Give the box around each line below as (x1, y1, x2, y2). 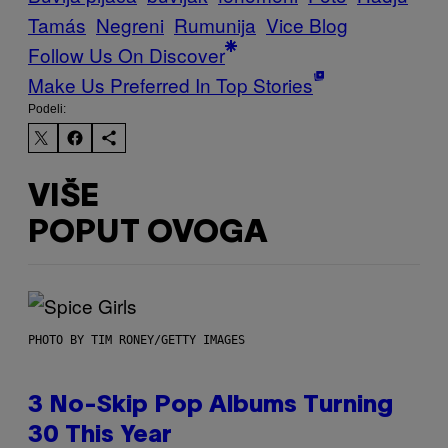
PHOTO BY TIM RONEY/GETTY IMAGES (28, 333, 245, 348)
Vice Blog (266, 11, 348, 39)
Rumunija (174, 11, 256, 39)
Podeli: (28, 102, 66, 117)
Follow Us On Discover (28, 41, 225, 69)
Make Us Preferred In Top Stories (28, 71, 313, 99)
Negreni (96, 11, 164, 39)
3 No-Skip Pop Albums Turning (28, 395, 393, 418)
